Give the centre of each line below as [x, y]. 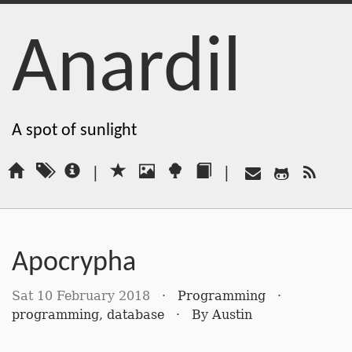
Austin [232, 315]
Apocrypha [74, 263]
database [136, 315]
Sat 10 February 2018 [81, 296]
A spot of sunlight [74, 131]
